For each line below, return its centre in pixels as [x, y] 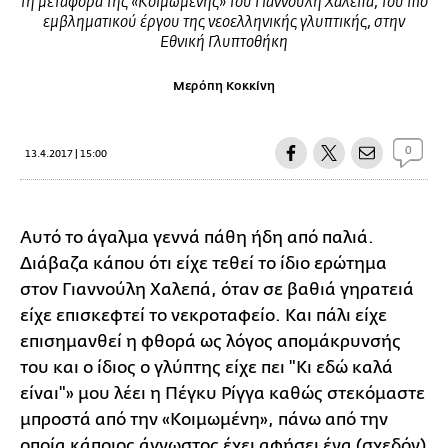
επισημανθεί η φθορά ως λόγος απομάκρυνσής [210, 341]
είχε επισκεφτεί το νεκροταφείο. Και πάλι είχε [203, 315]
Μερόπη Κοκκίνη [224, 86]
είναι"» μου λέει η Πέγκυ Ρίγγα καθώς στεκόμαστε [222, 393]
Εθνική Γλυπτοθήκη [224, 43]
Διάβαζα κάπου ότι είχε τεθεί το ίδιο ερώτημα [203, 263]
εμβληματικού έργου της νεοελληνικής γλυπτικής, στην [224, 23]
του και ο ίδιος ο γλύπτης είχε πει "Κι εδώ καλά [206, 367]
